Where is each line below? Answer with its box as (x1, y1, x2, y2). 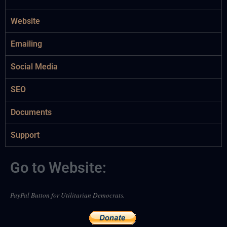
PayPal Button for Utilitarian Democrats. (10, 191, 125, 200)
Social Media (11, 62, 58, 71)
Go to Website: (10, 159, 106, 176)
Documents (11, 107, 52, 117)
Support (11, 130, 40, 140)
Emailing (11, 39, 42, 49)
